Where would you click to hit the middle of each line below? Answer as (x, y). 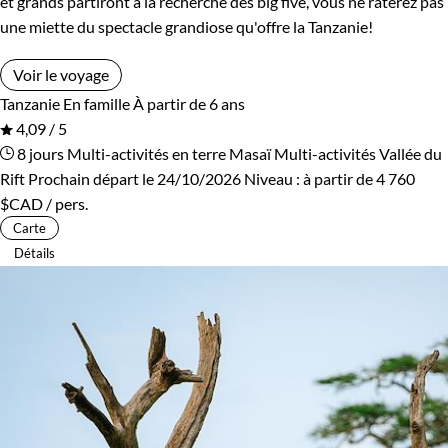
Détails (34, 252)
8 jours (39, 153)
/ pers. (65, 203)
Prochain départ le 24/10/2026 (134, 178)
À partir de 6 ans (189, 103)
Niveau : (273, 178)
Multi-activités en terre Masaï (170, 153)
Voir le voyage (61, 74)
